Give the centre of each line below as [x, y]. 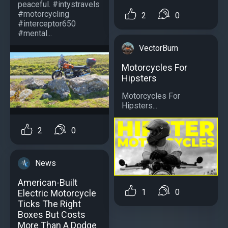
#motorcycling [44, 14]
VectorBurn [159, 48]
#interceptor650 [47, 23]
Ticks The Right [49, 204]
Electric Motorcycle [57, 193]
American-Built [48, 182]
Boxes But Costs [52, 215]
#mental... [35, 33]
